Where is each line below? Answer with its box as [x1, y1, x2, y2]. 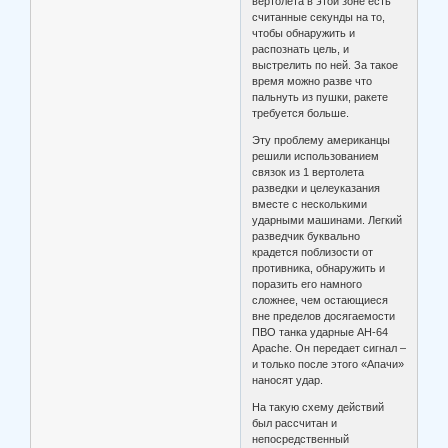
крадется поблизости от [252, 246, 374, 259]
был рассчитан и [252, 417, 338, 430]
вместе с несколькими [252, 198, 368, 211]
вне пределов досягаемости [252, 310, 396, 323]
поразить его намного [252, 278, 363, 291]
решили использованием [252, 150, 380, 163]
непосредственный [252, 433, 350, 446]
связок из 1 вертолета [252, 166, 365, 179]
